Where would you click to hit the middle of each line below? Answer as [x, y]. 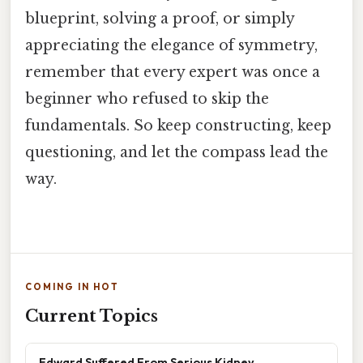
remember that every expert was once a [173, 72]
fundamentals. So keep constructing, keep [178, 125]
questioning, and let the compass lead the [177, 152]
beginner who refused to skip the [147, 98]
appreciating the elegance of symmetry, [171, 45]
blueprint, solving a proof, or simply [160, 18]
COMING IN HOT [72, 286]
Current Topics [92, 316]
